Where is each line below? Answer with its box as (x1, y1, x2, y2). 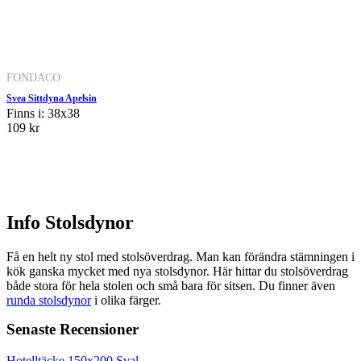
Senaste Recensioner (6, 321, 139, 338)
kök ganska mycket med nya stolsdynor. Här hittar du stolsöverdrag (6, 264, 348, 279)
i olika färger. (91, 293, 161, 308)
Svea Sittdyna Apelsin (6, 92, 97, 104)
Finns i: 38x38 (6, 106, 80, 120)
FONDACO (6, 70, 60, 84)
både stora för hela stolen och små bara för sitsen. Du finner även (6, 279, 335, 293)
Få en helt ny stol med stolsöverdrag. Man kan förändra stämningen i (6, 250, 355, 264)
